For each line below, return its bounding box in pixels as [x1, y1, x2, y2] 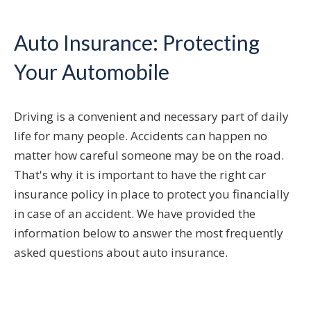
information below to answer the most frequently [14, 225, 283, 242]
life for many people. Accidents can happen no [14, 128, 267, 144]
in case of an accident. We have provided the [14, 205, 255, 222]
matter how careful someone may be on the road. [14, 147, 284, 164]
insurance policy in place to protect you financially [14, 186, 289, 203]
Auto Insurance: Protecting [14, 30, 260, 56]
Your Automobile [14, 59, 169, 85]
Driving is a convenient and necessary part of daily [14, 108, 289, 125]
